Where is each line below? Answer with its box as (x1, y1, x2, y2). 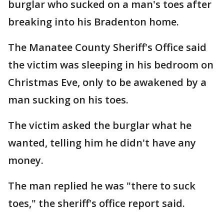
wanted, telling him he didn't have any (8, 136, 196, 149)
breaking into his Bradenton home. (8, 15, 179, 28)
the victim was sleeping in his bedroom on (8, 58, 213, 71)
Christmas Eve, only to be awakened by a (8, 75, 206, 89)
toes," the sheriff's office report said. (8, 196, 185, 210)
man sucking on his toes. (8, 93, 128, 106)
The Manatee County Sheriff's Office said (8, 40, 206, 54)
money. (8, 153, 43, 167)
